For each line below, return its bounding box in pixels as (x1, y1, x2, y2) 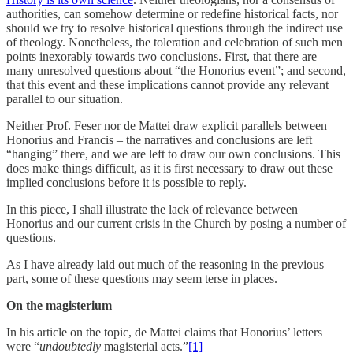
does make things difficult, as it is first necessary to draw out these (6, 161, 333, 175)
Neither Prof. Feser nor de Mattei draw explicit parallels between (6, 118, 327, 132)
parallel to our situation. (6, 91, 123, 106)
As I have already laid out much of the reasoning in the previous (6, 257, 324, 271)
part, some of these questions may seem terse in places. (6, 271, 277, 285)
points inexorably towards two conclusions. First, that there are (6, 49, 317, 63)
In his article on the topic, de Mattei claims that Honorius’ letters (6, 325, 322, 339)
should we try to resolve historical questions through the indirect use (6, 20, 343, 35)
